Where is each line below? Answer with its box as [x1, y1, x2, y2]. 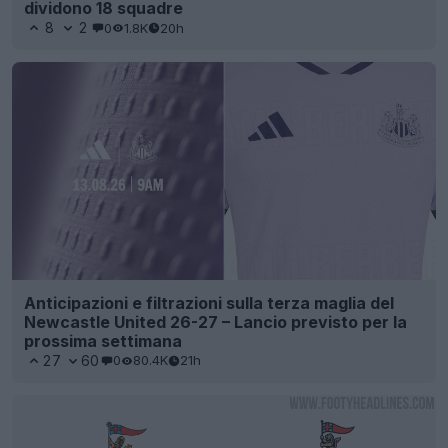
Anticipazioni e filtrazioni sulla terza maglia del [24, 292, 394, 313]
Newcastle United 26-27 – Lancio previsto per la [24, 311, 407, 332]
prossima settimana [24, 330, 182, 351]
